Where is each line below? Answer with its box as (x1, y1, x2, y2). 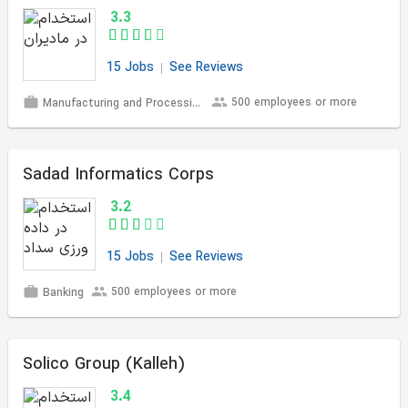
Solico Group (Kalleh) (23, 352, 184, 377)
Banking (39, 285, 84, 302)
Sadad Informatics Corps (23, 163, 214, 188)
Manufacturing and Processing (39, 96, 192, 113)
